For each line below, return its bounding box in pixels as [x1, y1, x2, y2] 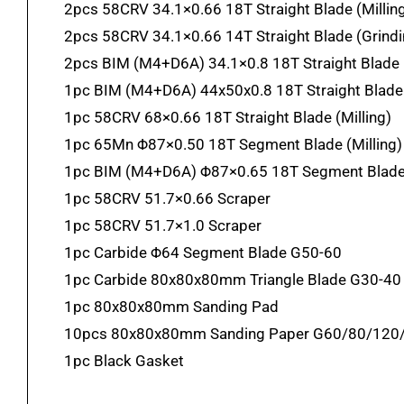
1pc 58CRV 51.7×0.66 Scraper [63, 189, 271, 207]
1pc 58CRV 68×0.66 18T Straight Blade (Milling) [63, 108, 391, 126]
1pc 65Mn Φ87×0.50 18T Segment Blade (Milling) [63, 135, 402, 153]
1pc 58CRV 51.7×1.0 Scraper [63, 216, 262, 234]
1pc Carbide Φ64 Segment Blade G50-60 [63, 243, 342, 262]
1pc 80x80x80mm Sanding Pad [63, 298, 279, 316]
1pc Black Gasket [63, 352, 184, 370]
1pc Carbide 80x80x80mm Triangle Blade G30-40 [63, 271, 401, 289]
